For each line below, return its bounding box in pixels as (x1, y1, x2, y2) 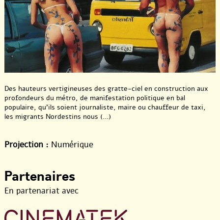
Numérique (49, 138, 93, 150)
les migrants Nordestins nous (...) (4, 111, 111, 121)
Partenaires (4, 167, 75, 186)
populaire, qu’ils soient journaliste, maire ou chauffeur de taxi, (4, 102, 206, 112)
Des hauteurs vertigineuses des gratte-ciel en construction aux (4, 83, 208, 93)
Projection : (4, 138, 49, 150)
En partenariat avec (4, 185, 79, 196)
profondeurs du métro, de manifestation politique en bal (4, 93, 185, 103)
